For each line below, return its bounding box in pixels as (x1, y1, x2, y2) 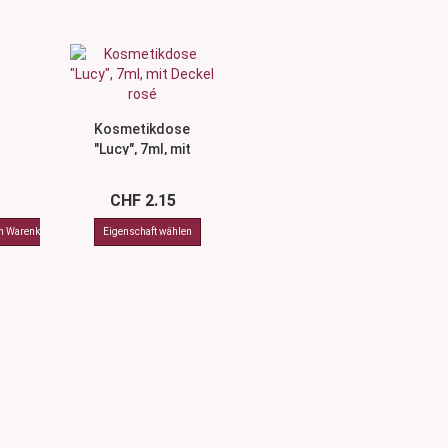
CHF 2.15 (109, 191, 176, 210)
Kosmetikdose (94, 121, 191, 137)
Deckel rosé (103, 161, 182, 177)
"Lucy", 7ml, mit (93, 141, 191, 157)
